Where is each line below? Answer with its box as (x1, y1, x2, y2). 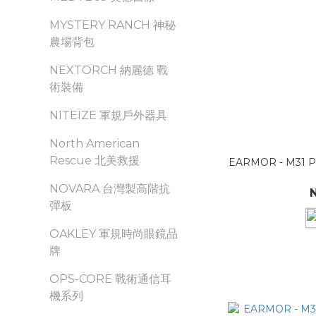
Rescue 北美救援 (49, 154, 140, 167)
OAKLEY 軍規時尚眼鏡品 (49, 227, 178, 241)
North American (49, 137, 140, 150)
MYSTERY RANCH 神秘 (49, 18, 176, 32)
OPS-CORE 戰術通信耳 (49, 272, 171, 286)
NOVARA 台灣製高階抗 (49, 182, 170, 195)
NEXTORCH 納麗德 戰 (49, 63, 168, 77)
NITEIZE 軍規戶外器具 (49, 109, 167, 122)
